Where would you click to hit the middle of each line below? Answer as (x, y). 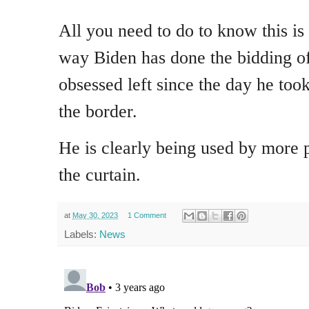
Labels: (82, 234)
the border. (98, 112)
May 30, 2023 (95, 215)
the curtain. (100, 175)
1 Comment (147, 215)
